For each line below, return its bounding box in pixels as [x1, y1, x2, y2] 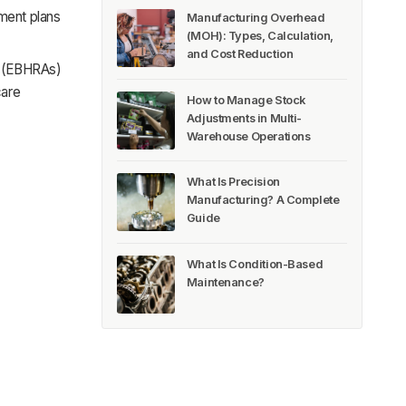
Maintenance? [186, 275, 265, 289]
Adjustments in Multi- [186, 111, 303, 125]
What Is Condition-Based [186, 256, 324, 271]
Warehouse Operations [186, 129, 311, 143]
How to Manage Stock [186, 92, 305, 107]
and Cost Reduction [186, 47, 294, 62]
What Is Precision [186, 175, 280, 189]
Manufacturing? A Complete [186, 193, 340, 208]
